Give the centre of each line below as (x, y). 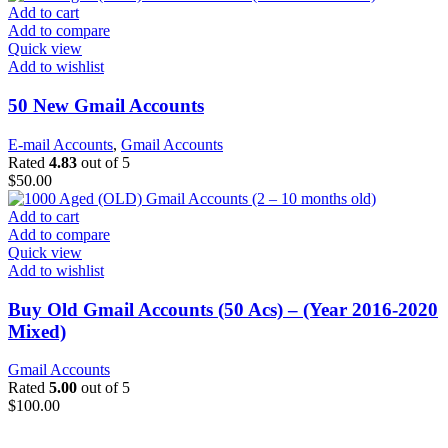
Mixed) (37, 331)
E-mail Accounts (60, 144)
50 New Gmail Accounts (106, 106)
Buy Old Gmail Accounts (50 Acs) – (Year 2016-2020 (223, 309)
